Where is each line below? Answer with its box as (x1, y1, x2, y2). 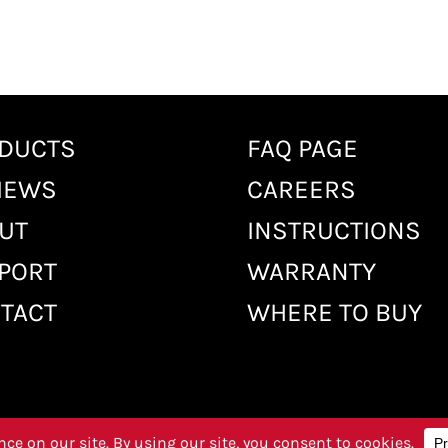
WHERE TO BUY (246, 296, 422, 328)
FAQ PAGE (246, 132, 358, 164)
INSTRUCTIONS (246, 214, 421, 246)
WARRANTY (246, 255, 376, 287)
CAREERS (246, 173, 356, 205)
